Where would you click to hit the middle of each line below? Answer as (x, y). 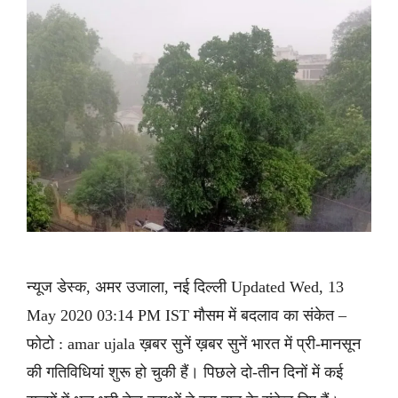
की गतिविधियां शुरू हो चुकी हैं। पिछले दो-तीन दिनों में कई (185, 373)
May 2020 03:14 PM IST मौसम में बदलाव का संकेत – (187, 316)
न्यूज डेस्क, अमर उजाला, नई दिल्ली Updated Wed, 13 (185, 287)
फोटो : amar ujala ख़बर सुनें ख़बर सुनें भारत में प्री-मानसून (194, 344)
